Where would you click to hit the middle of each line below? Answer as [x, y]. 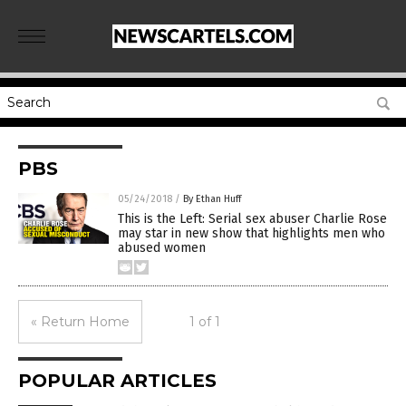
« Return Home [80, 322]
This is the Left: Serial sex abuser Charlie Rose [252, 219]
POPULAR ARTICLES [117, 381]
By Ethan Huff [212, 199]
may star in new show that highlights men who [251, 233]
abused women [162, 248]
